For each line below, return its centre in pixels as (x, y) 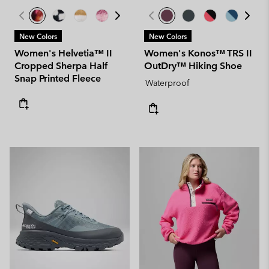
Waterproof (167, 83)
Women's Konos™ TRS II (198, 53)
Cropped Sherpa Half (61, 66)
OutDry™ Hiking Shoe (193, 66)
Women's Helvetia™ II (63, 53)
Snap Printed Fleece (58, 78)
